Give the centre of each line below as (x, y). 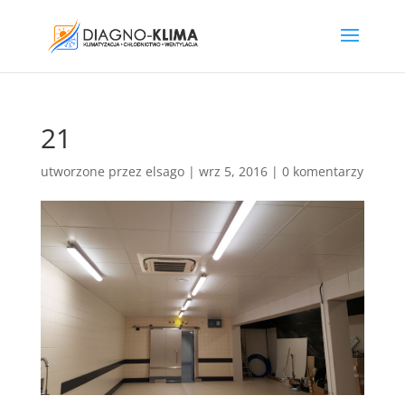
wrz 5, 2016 (233, 171)
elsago (165, 171)
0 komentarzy (322, 171)
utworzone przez (93, 171)
